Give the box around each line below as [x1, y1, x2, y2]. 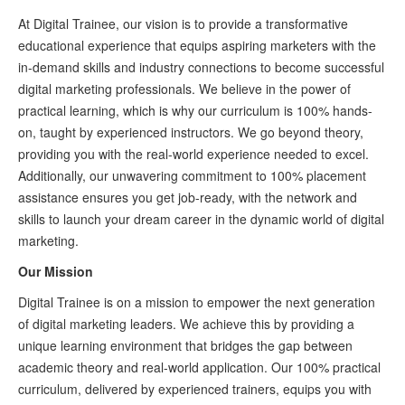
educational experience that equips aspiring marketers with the [18, 36, 376, 54]
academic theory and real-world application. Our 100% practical [18, 358, 381, 376]
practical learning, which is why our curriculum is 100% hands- [18, 101, 372, 119]
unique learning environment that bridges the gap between [18, 336, 353, 354]
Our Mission [18, 262, 93, 280]
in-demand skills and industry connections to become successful [18, 58, 384, 76]
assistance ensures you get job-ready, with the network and [18, 188, 357, 206]
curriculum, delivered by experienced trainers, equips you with [18, 380, 372, 398]
